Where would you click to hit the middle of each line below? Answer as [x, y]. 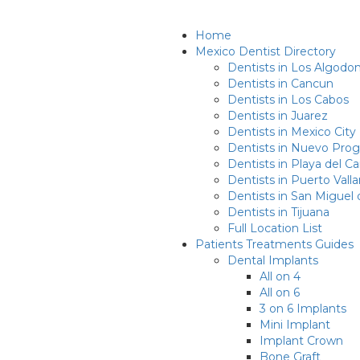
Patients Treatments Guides [274, 244]
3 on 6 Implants [303, 309]
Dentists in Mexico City [292, 132]
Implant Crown [301, 341]
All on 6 [280, 292]
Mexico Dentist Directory [266, 51]
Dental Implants [273, 260]
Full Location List [275, 228]
